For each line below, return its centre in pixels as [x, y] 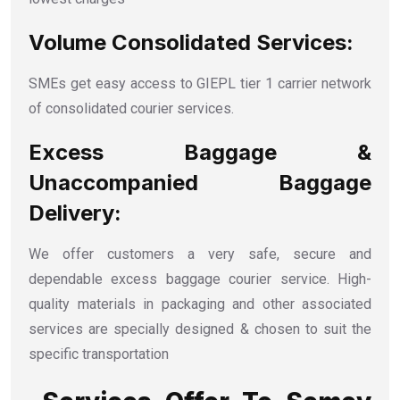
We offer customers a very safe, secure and [200, 254]
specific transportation [99, 354]
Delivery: [78, 212]
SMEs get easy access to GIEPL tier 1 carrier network [200, 83]
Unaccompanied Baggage [200, 182]
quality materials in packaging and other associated [200, 304]
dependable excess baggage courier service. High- [200, 279]
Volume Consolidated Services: [191, 42]
